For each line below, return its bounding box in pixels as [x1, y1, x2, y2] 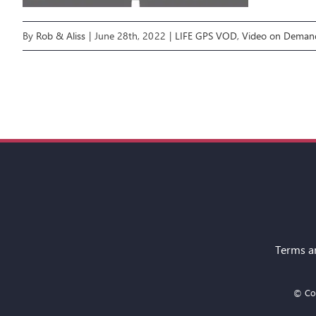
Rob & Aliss [36, 29, 86, 43]
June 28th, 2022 [95, 29, 166, 43]
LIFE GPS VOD [174, 29, 237, 43]
